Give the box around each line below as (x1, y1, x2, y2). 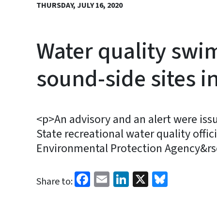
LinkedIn (129, 167, 186, 189)
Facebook (90, 167, 152, 189)
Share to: (36, 175, 73, 188)
